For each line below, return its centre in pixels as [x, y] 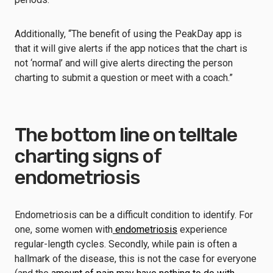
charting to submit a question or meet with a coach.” [124, 77]
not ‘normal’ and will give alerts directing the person [124, 63]
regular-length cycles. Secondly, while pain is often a [126, 244]
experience [202, 229]
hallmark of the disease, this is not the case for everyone [136, 258]
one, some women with [64, 229]
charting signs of [88, 156]
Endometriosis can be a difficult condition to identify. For [134, 214]
